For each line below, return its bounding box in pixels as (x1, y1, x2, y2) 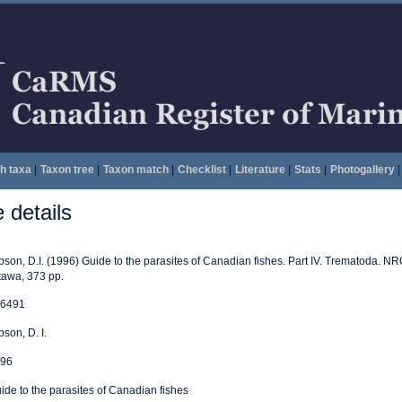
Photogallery (329, 163, 395, 176)
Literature (234, 163, 285, 176)
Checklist (177, 163, 226, 176)
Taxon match (102, 163, 169, 176)
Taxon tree (39, 163, 94, 176)
